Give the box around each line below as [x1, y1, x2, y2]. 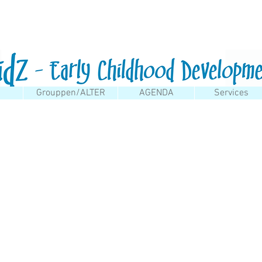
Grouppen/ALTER [36, 87, 105, 99]
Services [214, 87, 249, 99]
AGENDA [139, 87, 174, 99]
